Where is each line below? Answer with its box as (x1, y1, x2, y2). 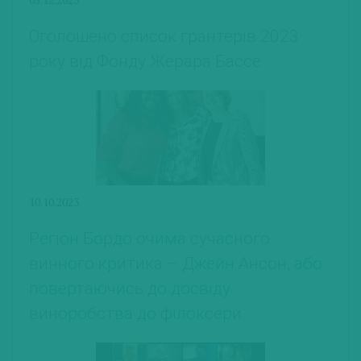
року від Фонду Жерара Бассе (29, 52, 265, 72)
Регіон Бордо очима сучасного (29, 229, 270, 249)
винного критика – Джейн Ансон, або (29, 254, 322, 274)
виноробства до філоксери (29, 304, 242, 324)
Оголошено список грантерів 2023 (29, 27, 299, 47)
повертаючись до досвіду (29, 279, 230, 299)
